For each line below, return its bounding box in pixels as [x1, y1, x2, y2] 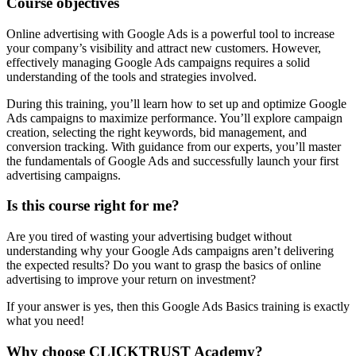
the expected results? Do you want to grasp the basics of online [6, 258, 321, 273]
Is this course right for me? [6, 197, 180, 215]
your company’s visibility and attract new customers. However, [6, 41, 321, 55]
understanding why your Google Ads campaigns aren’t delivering [6, 244, 334, 258]
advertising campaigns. [6, 168, 121, 182]
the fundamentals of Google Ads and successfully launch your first [6, 153, 339, 168]
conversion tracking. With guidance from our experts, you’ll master [6, 139, 341, 153]
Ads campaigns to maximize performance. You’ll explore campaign [6, 110, 342, 125]
